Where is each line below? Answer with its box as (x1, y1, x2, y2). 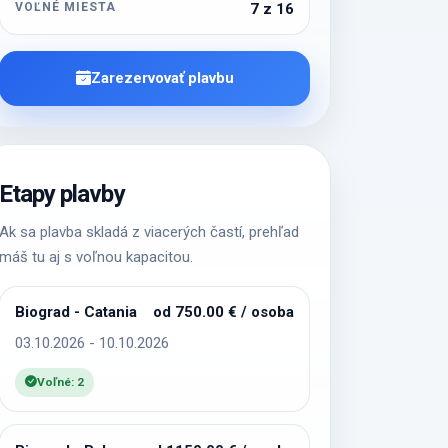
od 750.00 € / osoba (152, 303, 294, 322)
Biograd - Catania (15, 303, 138, 322)
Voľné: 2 (37, 374, 85, 389)
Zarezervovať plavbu (90, 69, 234, 88)
